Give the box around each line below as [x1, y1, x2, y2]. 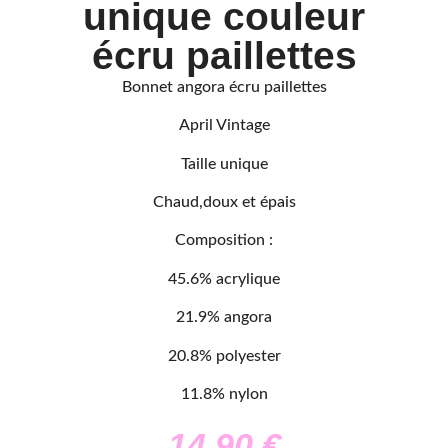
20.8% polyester [167, 347, 281, 364]
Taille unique [180, 155, 268, 172]
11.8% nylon [180, 385, 268, 402]
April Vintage [178, 117, 270, 134]
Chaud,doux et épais [152, 193, 296, 210]
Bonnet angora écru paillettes [121, 78, 327, 95]
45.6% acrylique [168, 270, 280, 287]
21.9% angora [176, 309, 272, 326]
